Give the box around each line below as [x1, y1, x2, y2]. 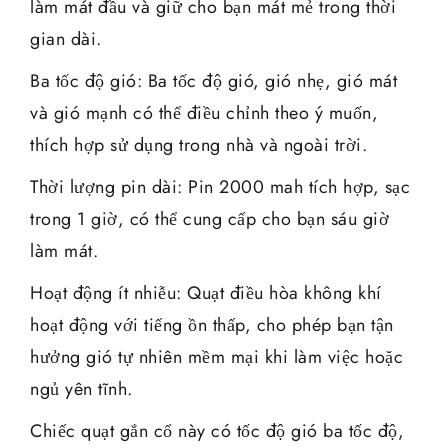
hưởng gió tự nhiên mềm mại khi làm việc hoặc [30, 343, 403, 370]
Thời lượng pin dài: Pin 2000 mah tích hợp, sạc [30, 173, 410, 200]
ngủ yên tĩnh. [30, 375, 133, 402]
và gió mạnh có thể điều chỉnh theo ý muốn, [30, 99, 378, 126]
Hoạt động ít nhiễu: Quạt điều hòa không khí [30, 279, 382, 306]
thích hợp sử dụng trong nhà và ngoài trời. [30, 131, 367, 158]
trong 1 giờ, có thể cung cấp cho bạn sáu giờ [30, 205, 389, 232]
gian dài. [30, 25, 102, 52]
